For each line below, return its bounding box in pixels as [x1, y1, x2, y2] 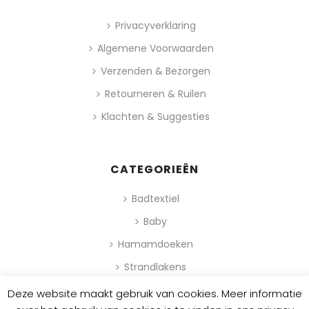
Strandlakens [124, 259, 186, 274]
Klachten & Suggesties [101, 109, 210, 123]
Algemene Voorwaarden [97, 41, 214, 55]
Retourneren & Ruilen [104, 86, 206, 101]
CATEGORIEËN [110, 161, 199, 177]
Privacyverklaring [114, 18, 196, 32]
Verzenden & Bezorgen [100, 63, 210, 78]
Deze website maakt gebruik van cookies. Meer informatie [7, 286, 302, 301]
